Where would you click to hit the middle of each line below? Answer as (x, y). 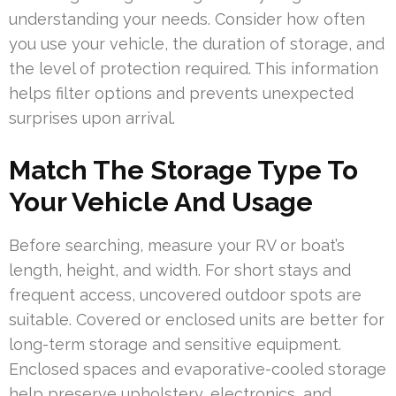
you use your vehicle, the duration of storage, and (197, 43)
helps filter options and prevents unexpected (181, 93)
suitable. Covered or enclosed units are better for (197, 319)
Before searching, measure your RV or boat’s (177, 245)
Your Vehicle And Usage (161, 202)
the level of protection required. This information (194, 68)
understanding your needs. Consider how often (187, 19)
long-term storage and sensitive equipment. (175, 344)
